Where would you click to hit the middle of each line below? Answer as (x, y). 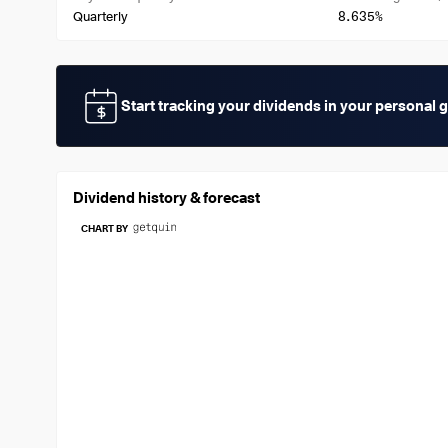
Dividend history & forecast (166, 198)
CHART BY (104, 228)
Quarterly (100, 16)
